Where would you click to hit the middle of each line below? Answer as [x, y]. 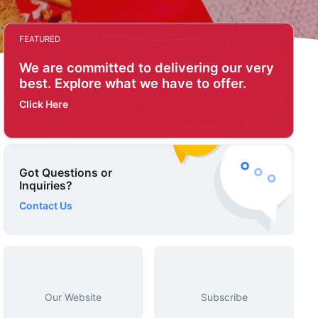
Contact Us [46, 205]
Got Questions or [65, 172]
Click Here [43, 104]
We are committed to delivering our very [146, 67]
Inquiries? [45, 185]
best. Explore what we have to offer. [132, 83]
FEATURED [39, 39]
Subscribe [224, 297]
